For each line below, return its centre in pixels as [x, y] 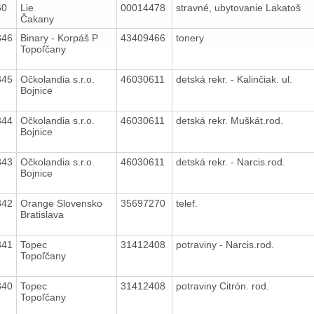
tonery [191, 37]
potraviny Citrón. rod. [224, 286]
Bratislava [42, 214]
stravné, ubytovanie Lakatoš [239, 7]
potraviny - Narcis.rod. [226, 244]
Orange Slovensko [61, 203]
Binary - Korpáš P [59, 37]
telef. [189, 203]
